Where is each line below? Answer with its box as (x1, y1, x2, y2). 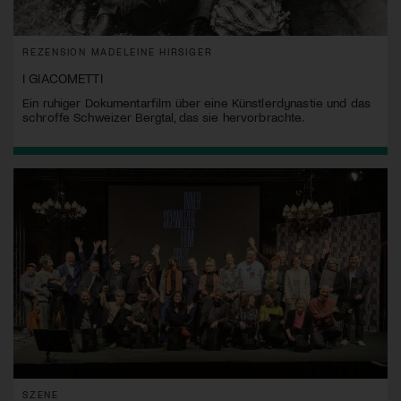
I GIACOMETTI (22, 70, 103, 87)
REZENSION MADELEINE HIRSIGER (22, 46, 213, 58)
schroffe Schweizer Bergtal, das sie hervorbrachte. (22, 109, 305, 125)
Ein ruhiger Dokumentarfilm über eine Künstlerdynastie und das (22, 95, 371, 111)
